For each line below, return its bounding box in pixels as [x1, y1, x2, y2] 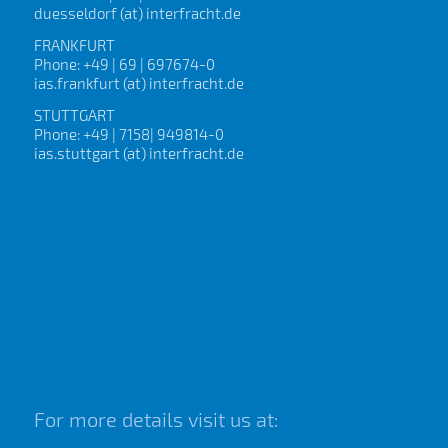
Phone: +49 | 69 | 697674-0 [33, 55, 215, 73]
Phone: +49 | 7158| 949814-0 [33, 124, 224, 143]
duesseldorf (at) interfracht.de [33, 4, 241, 23]
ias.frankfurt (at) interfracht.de [33, 74, 244, 92]
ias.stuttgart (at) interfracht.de [33, 143, 244, 162]
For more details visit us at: [33, 407, 279, 432]
